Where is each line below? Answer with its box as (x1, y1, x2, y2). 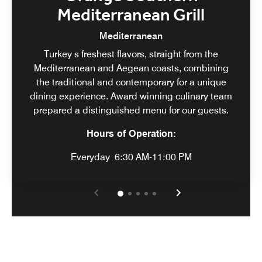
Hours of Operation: (86, 127, 176, 139)
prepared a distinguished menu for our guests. (33, 104, 229, 116)
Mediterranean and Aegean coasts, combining (33, 62, 229, 74)
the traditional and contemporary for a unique (36, 76, 226, 88)
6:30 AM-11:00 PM (114, 151, 192, 163)
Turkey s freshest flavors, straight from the (44, 48, 218, 60)
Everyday (70, 151, 110, 163)
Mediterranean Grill (57, 1, 205, 29)
